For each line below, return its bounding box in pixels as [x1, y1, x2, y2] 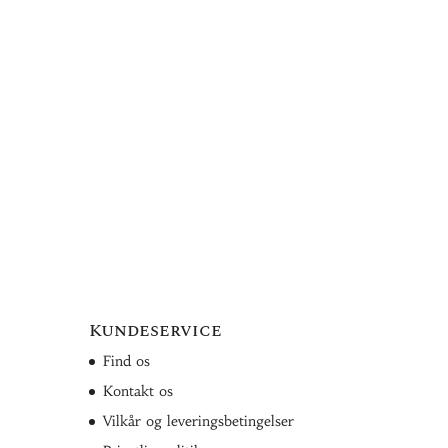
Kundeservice [89, 317, 223, 344]
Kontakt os [103, 382, 174, 400]
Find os [103, 352, 151, 370]
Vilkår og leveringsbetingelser [103, 412, 295, 430]
